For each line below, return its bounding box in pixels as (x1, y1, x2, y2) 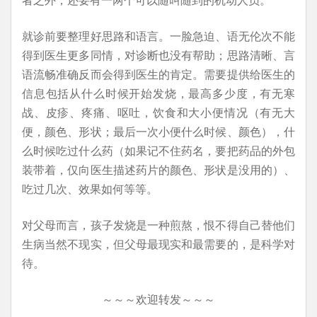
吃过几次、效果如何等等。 (22, 180, 158, 197)
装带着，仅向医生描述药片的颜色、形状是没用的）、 (22, 161, 295, 178)
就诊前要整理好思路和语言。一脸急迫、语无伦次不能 (22, 28, 295, 44)
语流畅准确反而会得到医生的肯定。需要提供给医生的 (22, 66, 295, 82)
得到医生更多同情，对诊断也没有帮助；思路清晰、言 (22, 47, 295, 63)
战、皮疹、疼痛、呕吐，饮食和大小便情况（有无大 (22, 104, 295, 120)
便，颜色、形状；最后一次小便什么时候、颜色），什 (22, 123, 295, 139)
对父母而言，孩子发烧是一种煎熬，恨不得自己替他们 (22, 217, 295, 233)
